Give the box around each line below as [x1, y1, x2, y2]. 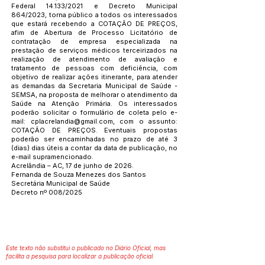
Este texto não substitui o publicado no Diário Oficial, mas [6, 244, 166, 251]
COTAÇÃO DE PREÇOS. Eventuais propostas [11, 126, 177, 134]
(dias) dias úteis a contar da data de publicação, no [11, 144, 177, 152]
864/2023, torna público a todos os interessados [11, 11, 177, 19]
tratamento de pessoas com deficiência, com [11, 64, 177, 72]
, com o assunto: [112, 117, 177, 125]
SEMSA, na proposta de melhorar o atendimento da [11, 91, 177, 99]
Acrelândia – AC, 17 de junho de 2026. [11, 161, 134, 170]
